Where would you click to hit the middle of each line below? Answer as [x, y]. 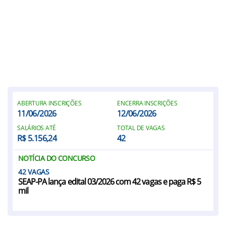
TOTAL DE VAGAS [141, 128]
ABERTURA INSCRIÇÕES [49, 103]
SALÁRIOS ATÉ [37, 128]
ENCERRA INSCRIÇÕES [147, 103]
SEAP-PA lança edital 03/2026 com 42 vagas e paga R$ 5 [110, 182]
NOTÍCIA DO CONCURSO [57, 158]
